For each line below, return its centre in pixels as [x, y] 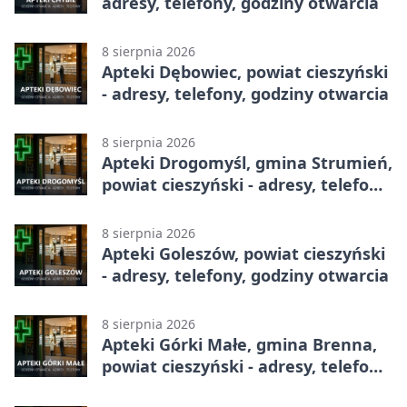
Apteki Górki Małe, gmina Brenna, [239, 344]
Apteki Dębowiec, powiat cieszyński [245, 71]
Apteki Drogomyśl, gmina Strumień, [247, 162]
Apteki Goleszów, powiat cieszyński [243, 253]
